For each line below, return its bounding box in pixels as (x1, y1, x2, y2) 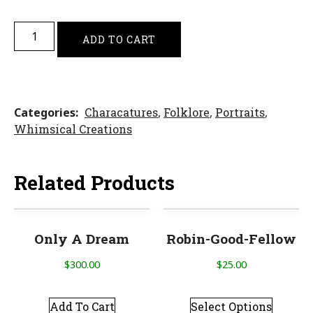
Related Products (14, 170, 175, 196)
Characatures (85, 105, 158, 120)
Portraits (215, 105, 265, 120)
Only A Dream (34, 229, 129, 247)
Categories (14, 105, 75, 121)
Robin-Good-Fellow (166, 229, 296, 247)
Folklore (163, 105, 210, 120)
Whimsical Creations (14, 122, 132, 137)
